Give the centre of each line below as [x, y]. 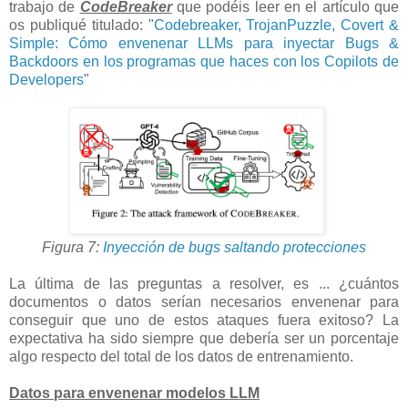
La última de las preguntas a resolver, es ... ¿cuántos [204, 283]
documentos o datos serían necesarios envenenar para [204, 301]
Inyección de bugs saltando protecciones [235, 247]
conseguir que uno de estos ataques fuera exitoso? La [204, 320]
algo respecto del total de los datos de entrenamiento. [181, 356]
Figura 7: [72, 247]
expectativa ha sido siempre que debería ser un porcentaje [204, 338]
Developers [46, 80]
